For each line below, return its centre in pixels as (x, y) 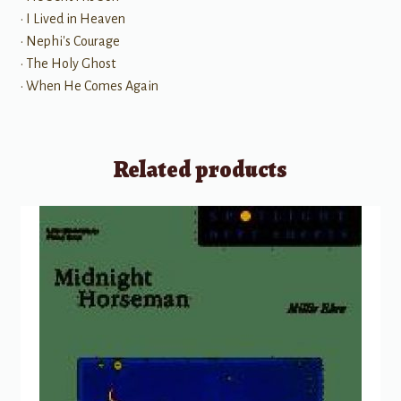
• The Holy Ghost (68, 64)
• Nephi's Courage (70, 41)
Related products (200, 169)
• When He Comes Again (89, 86)
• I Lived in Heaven (73, 19)
